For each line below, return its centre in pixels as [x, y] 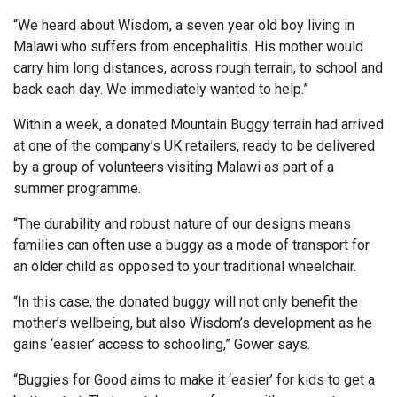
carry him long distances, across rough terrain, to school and [198, 68]
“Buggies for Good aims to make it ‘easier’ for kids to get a [194, 380]
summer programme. [77, 188]
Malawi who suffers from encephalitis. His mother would [188, 47]
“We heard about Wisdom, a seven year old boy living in [184, 25]
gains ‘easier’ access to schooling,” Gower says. [162, 344]
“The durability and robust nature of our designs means [182, 224]
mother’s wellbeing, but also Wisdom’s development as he [193, 323]
